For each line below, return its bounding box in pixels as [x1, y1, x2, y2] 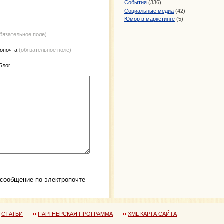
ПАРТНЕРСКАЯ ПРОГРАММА [38, 210, 113, 217]
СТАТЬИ [1, 210, 23, 217]
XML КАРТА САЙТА [128, 210, 177, 217]
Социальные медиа [124, 7, 174, 14]
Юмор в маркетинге [124, 16, 175, 22]
